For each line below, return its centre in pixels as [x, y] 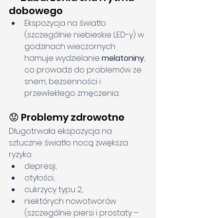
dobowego [36, 11]
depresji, [40, 166]
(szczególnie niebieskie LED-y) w [85, 35]
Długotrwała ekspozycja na [61, 131]
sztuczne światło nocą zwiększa [69, 143]
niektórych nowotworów [71, 201]
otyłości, [39, 178]
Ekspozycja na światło [66, 23]
